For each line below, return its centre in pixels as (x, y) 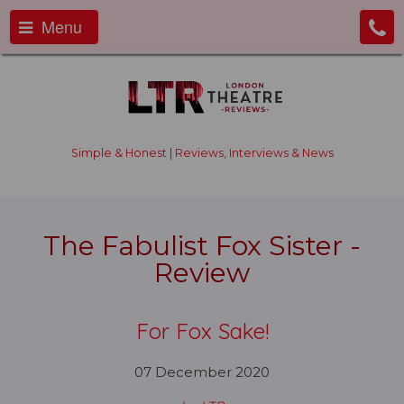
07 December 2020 (202, 372)
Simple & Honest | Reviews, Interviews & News (202, 153)
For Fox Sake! (202, 331)
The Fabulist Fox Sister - (202, 246)
